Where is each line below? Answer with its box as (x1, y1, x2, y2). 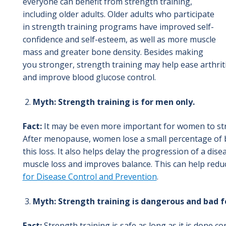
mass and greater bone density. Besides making (22, 46, 203, 58)
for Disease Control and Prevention (22, 171, 157, 182)
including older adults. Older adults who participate (22, 8, 214, 20)
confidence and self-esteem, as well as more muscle (22, 33, 216, 45)
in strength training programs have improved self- (22, 21, 214, 32)
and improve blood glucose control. (22, 71, 156, 83)
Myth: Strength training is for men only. (32, 96, 195, 107)
